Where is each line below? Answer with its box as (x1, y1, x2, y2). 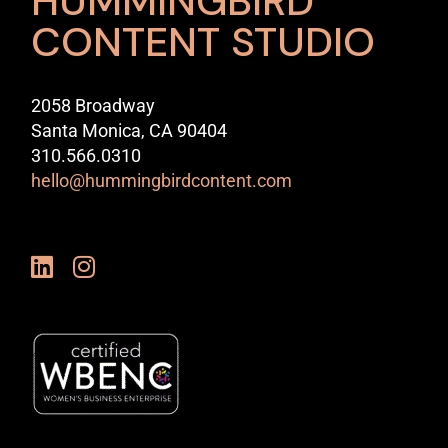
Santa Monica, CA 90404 (31, 120, 228, 141)
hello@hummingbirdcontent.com (31, 170, 293, 191)
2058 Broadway (31, 95, 156, 116)
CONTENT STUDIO (31, 15, 376, 69)
